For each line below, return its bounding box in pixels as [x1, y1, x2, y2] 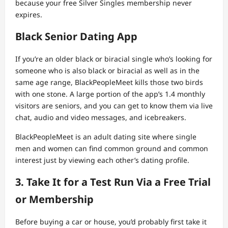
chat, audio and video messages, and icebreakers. [15, 112, 186, 123]
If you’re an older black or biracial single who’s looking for [15, 54, 212, 64]
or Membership [15, 192, 94, 207]
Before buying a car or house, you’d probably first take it [15, 217, 207, 227]
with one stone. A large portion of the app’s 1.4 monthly [15, 89, 205, 99]
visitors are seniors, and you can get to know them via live [15, 101, 213, 111]
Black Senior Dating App [15, 30, 137, 44]
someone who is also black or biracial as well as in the [15, 66, 199, 76]
